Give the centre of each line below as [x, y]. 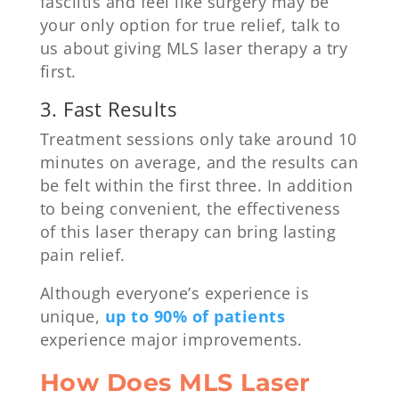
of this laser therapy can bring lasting [188, 231]
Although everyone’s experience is [175, 293]
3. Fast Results [108, 108]
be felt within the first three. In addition [196, 185]
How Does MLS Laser [175, 382]
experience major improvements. [171, 340]
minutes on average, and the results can [199, 162]
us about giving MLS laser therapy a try [194, 49]
